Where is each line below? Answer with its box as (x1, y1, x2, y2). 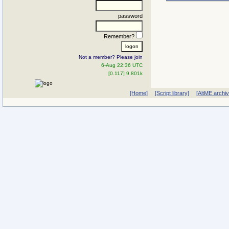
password (118, 12, 143, 19)
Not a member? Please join (79, 54, 143, 60)
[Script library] (154, 90, 189, 96)
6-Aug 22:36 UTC (101, 62, 143, 68)
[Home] (129, 90, 148, 96)
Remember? (104, 33, 136, 39)
